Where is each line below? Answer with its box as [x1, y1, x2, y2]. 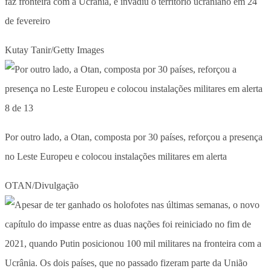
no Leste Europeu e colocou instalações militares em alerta [5, 151, 227, 162]
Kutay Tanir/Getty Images [5, 44, 104, 55]
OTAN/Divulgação [5, 180, 79, 191]
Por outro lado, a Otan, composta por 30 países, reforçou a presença [5, 131, 263, 142]
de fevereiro [5, 15, 50, 26]
